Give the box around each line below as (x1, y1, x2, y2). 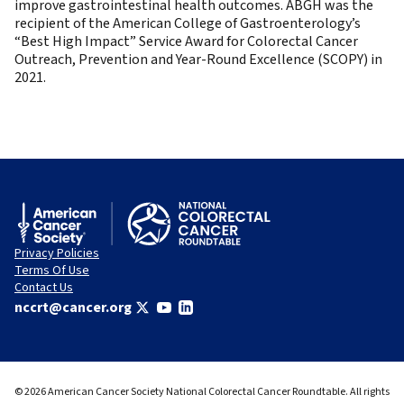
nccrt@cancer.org (14, 298, 132, 317)
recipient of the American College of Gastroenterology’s (14, 14, 361, 33)
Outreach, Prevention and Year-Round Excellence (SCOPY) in (14, 50, 382, 69)
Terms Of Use (14, 262, 89, 280)
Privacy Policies (14, 244, 99, 262)
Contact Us (14, 279, 73, 297)
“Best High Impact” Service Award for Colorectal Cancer (14, 32, 358, 51)
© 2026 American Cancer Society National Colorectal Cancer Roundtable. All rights (14, 384, 390, 399)
